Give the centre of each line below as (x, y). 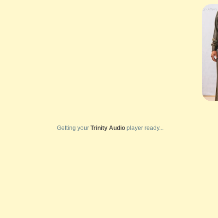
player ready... (144, 128)
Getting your (74, 128)
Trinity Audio (108, 128)
